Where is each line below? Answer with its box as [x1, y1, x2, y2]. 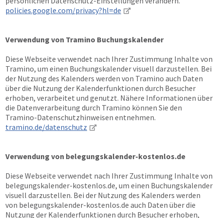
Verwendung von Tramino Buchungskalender [5, 35, 163, 44]
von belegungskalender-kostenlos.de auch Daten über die [5, 200, 196, 210]
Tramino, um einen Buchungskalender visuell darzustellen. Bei [5, 64, 212, 73]
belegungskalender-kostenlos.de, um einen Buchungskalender [5, 181, 213, 190]
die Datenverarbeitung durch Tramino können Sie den [5, 103, 182, 112]
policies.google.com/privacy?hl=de [5, 5, 121, 15]
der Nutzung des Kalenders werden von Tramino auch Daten [5, 73, 203, 83]
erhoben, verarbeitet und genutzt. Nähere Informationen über [5, 93, 213, 103]
